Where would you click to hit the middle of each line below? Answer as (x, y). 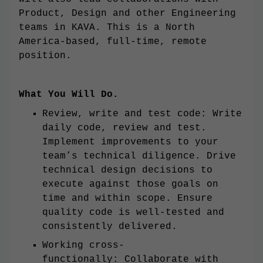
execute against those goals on (130, 185)
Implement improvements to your (130, 142)
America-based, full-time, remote (113, 42)
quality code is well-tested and (133, 213)
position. (45, 56)
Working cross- (83, 246)
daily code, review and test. (124, 128)
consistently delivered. (113, 227)
